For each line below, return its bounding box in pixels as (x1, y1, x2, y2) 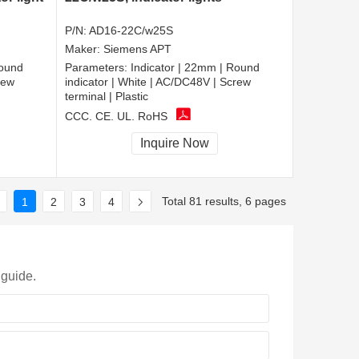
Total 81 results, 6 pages (162, 194, 286, 208)
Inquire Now (140, 136, 209, 151)
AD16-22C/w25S (89, 24, 173, 38)
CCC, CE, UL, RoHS (65, 109, 167, 123)
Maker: (65, 42, 103, 56)
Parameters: (65, 61, 131, 75)
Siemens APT (103, 42, 171, 56)
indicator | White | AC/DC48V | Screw (65, 75, 251, 89)
